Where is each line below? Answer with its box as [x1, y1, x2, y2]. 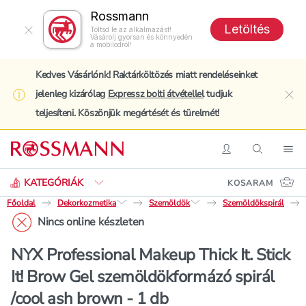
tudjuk [204, 87, 232, 100]
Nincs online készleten [38, 214, 144, 229]
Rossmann [90, 9, 149, 23]
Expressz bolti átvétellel [107, 87, 204, 100]
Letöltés [224, 22, 270, 36]
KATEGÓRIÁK [24, 176, 83, 189]
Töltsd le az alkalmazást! [90, 25, 171, 33]
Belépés [225, 148, 267, 163]
